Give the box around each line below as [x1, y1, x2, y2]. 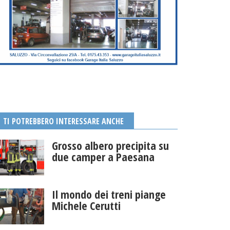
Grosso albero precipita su [51, 137, 169, 153]
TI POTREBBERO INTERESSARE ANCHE [3, 115, 124, 127]
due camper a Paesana [51, 148, 155, 164]
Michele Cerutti [51, 197, 121, 213]
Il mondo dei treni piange [51, 186, 166, 202]
